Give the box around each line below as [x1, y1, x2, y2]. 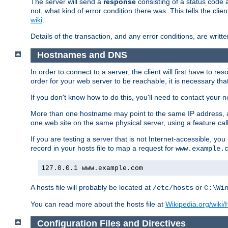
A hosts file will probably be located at [31, 183, 153, 192]
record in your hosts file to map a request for [31, 144, 176, 153]
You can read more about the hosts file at [31, 200, 165, 209]
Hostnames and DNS [37, 50, 127, 61]
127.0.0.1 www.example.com [41, 164, 143, 173]
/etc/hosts [153, 184, 193, 192]
